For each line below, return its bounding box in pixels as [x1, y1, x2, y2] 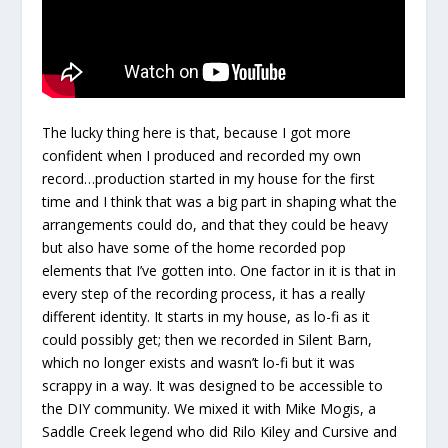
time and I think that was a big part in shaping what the [42, 191, 398, 211]
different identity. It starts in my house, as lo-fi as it [42, 306, 371, 326]
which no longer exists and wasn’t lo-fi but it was [42, 352, 356, 372]
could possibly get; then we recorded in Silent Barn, [42, 329, 373, 349]
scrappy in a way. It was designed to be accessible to [42, 375, 384, 395]
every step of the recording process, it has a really [42, 283, 366, 303]
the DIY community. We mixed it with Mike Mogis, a [42, 398, 377, 418]
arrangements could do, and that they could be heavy [42, 214, 389, 234]
